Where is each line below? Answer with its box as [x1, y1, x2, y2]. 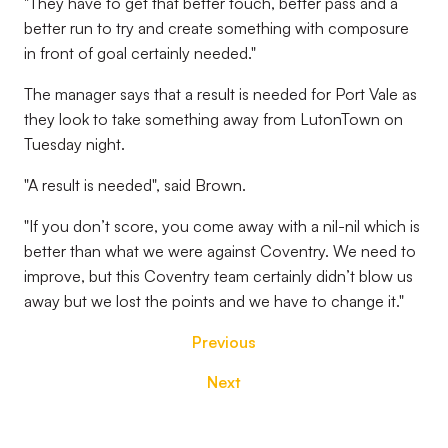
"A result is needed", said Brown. [24, 175, 246, 195]
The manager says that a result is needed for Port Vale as [24, 84, 417, 104]
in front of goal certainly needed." [24, 43, 256, 63]
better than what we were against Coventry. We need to [24, 241, 416, 261]
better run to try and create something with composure [24, 18, 409, 38]
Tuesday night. [24, 134, 125, 154]
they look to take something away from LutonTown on [24, 109, 403, 129]
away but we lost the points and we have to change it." [24, 291, 404, 311]
